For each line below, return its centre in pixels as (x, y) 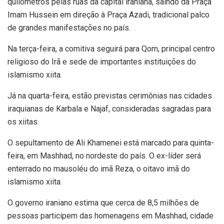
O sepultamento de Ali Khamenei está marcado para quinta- (111, 143)
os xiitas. (23, 122)
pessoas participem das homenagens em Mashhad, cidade (110, 216)
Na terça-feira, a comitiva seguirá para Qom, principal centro (111, 49)
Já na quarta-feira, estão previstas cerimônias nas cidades (110, 96)
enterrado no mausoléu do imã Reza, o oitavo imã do (99, 169)
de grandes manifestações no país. (69, 28)
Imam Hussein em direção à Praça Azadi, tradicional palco (108, 15)
